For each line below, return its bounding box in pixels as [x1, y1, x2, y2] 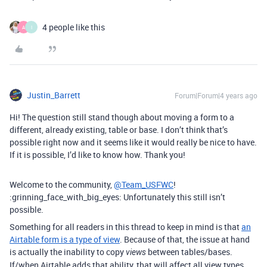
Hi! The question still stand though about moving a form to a [10, 111, 234, 123]
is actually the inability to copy [10, 246, 126, 257]
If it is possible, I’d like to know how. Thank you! [10, 149, 185, 160]
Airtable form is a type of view [10, 234, 120, 245]
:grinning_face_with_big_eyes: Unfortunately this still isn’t [10, 191, 225, 203]
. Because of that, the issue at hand [120, 234, 250, 245]
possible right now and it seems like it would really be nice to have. [10, 136, 257, 148]
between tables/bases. [146, 246, 232, 257]
